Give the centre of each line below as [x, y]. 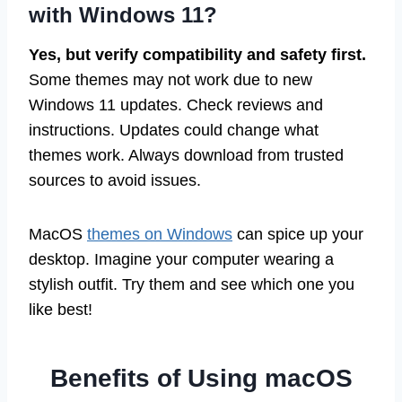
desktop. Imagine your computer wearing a [181, 260]
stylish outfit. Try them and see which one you [192, 285]
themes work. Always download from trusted [186, 156]
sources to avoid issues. [115, 181]
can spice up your [298, 235]
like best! [61, 310]
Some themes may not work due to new [170, 80]
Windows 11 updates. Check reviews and [176, 105]
